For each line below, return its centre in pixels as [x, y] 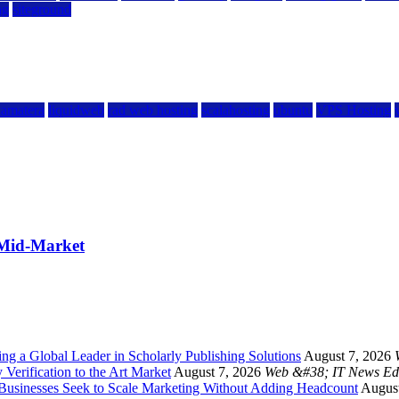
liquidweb [76, 110]
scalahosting [236, 110]
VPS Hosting [354, 110]
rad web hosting [153, 110]
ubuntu [293, 110]
